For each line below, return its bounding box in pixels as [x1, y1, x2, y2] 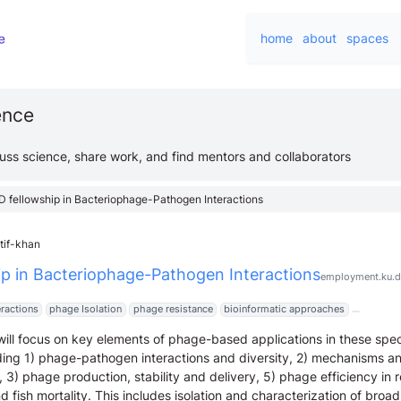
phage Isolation [49, 303, 122, 315]
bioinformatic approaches [224, 303, 345, 315]
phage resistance [132, 303, 213, 315]
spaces [346, 30, 388, 46]
